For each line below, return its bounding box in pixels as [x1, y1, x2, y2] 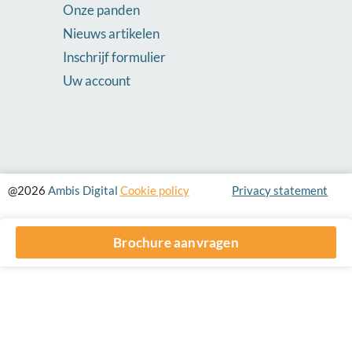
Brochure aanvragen [113, 233, 239, 251]
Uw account [63, 71, 130, 89]
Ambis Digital [48, 183, 118, 198]
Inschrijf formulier [63, 48, 166, 65]
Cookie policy [119, 183, 189, 198]
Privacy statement [232, 183, 328, 198]
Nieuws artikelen [63, 24, 159, 42]
